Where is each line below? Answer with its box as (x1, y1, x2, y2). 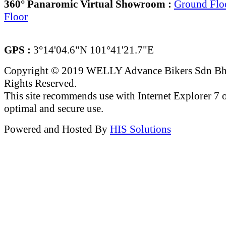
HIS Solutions (110, 123, 171, 136)
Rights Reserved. (4, 77, 77, 90)
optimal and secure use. (4, 102, 103, 115)
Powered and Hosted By (4, 123, 110, 136)
